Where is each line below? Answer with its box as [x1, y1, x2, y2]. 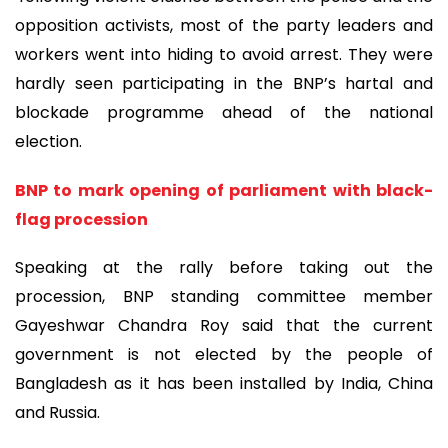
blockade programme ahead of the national [15, 101, 433, 125]
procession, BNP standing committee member [15, 285, 433, 309]
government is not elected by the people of [15, 343, 433, 367]
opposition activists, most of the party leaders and [15, 14, 433, 38]
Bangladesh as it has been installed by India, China [15, 372, 433, 396]
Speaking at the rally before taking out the [15, 256, 433, 280]
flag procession [15, 207, 151, 231]
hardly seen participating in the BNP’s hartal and [15, 72, 433, 96]
